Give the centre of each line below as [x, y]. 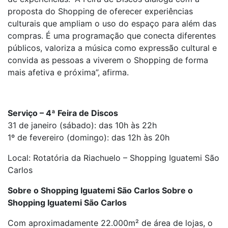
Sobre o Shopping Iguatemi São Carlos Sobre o [100, 190]
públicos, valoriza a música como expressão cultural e [112, 48]
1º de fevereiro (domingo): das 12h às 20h [89, 137]
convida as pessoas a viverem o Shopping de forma [108, 60]
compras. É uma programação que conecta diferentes [112, 36]
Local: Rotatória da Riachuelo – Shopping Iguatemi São [113, 158]
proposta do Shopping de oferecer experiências [100, 11]
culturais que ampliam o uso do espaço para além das [112, 23]
